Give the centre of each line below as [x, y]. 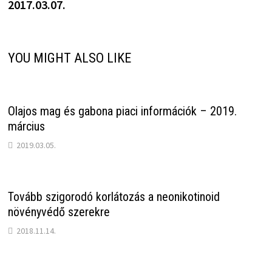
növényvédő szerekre [59, 212]
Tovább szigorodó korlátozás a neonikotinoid [114, 197]
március [26, 127]
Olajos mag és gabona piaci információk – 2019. [122, 111]
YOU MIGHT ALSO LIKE [69, 58]
